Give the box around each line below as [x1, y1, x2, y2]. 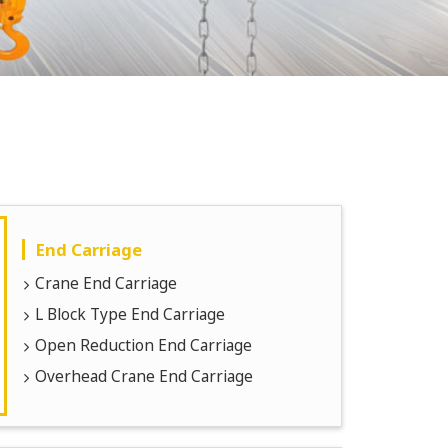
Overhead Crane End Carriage [35, 366, 253, 387]
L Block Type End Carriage [35, 304, 225, 325]
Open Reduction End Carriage [35, 335, 252, 356]
